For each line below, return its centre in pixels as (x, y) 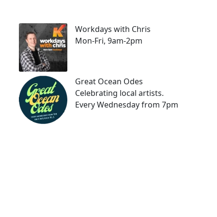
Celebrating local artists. (119, 93)
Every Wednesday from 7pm (127, 104)
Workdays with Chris (113, 29)
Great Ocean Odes (109, 81)
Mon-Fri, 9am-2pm (109, 40)
